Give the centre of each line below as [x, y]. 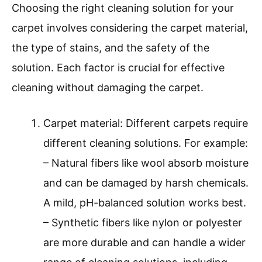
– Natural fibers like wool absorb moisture [146, 163]
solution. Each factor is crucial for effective [118, 68]
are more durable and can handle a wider [144, 243]
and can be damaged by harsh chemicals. [146, 183]
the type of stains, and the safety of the [111, 48]
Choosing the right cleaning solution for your [123, 8]
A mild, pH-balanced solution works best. [145, 203]
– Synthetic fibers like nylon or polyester [143, 223]
